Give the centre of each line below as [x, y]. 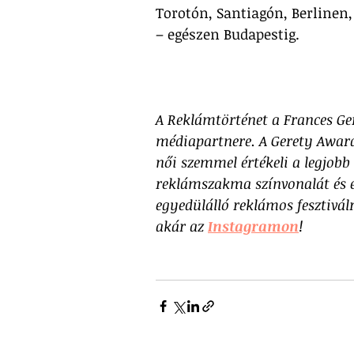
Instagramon [253, 226]
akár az [182, 226]
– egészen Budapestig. [232, 34]
